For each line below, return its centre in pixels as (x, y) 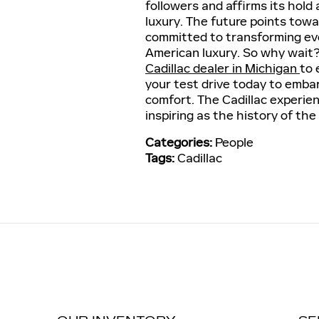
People (234, 142)
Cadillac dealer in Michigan (223, 68)
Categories (177, 142)
